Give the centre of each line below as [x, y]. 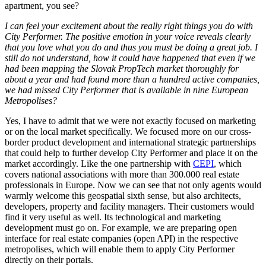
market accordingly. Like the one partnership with [99, 163]
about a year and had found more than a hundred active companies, [132, 79]
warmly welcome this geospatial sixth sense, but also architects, [123, 195]
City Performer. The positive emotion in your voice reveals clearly [128, 36]
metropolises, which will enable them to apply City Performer [120, 249]
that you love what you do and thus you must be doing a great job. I [131, 47]
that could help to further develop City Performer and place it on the [131, 153]
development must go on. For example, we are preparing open [121, 227]
